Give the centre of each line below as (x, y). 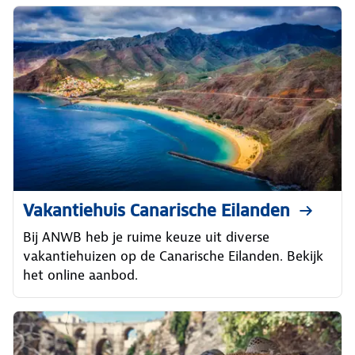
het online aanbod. (80, 275)
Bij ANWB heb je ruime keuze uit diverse (146, 237)
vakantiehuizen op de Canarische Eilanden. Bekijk (173, 256)
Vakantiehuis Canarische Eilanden (157, 211)
